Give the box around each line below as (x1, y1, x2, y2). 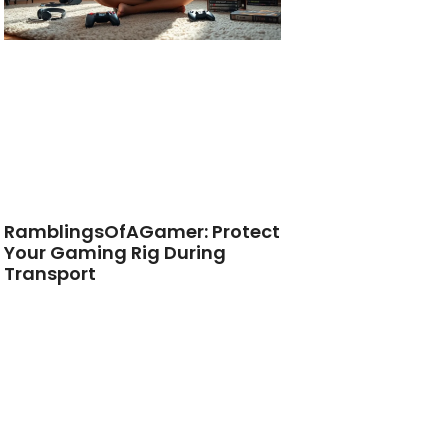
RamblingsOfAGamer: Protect (4, 218, 281, 244)
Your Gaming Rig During (4, 239, 227, 265)
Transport (4, 260, 97, 286)
